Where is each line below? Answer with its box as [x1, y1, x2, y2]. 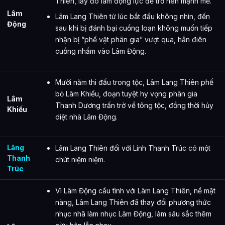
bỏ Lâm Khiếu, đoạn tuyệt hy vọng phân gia [55, 89, 197, 98]
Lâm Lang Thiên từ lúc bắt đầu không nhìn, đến [55, 12, 210, 21]
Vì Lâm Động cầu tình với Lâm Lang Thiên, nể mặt [55, 186, 215, 195]
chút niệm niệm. [55, 155, 105, 164]
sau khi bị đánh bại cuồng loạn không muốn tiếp [55, 24, 212, 33]
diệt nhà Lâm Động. [55, 113, 118, 122]
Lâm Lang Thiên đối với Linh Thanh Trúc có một [55, 144, 210, 153]
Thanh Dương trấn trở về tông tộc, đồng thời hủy [55, 101, 213, 110]
